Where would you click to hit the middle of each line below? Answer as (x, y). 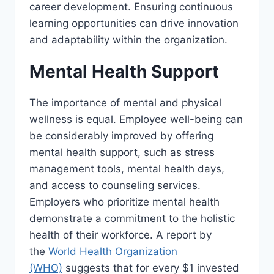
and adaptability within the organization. (128, 40)
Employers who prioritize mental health (124, 202)
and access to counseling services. (118, 185)
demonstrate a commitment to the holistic (132, 218)
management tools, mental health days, (127, 169)
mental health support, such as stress (122, 152)
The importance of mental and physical (125, 103)
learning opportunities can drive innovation (134, 23)
